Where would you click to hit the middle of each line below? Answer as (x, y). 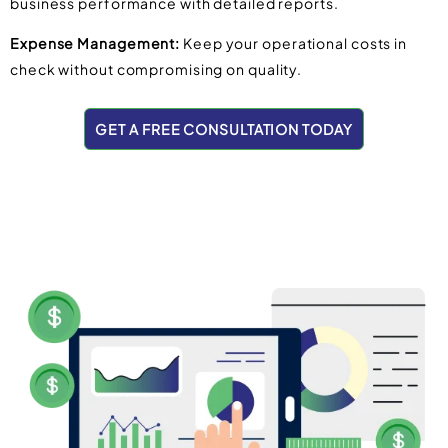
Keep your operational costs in (294, 42)
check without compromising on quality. (156, 68)
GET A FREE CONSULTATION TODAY (224, 129)
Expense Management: (95, 42)
